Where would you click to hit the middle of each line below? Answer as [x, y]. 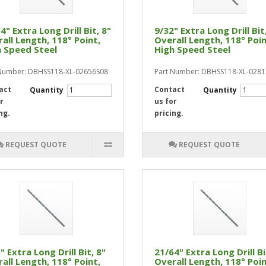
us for [165, 101]
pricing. [169, 113]
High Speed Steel [192, 49]
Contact [169, 89]
